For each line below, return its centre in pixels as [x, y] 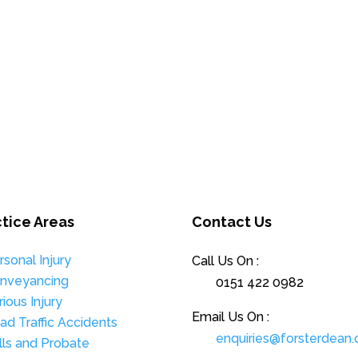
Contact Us [232, 221]
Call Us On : [226, 261]
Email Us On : [231, 317]
